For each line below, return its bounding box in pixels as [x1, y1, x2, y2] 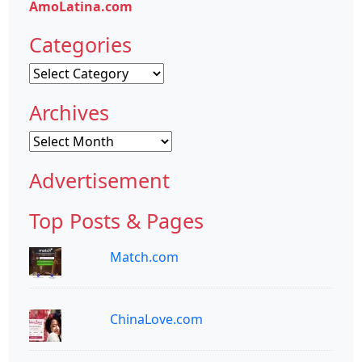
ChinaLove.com [110, 309, 203, 328]
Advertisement [29, 166, 170, 194]
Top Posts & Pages [29, 206, 204, 234]
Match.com [110, 247, 179, 266]
